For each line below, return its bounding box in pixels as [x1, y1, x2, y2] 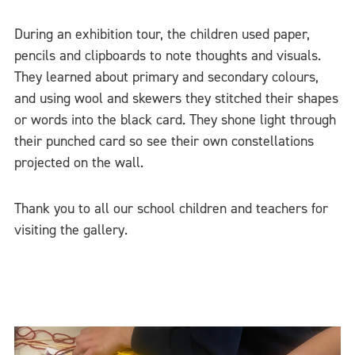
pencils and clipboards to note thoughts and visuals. [14, 45, 321, 65]
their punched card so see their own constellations [14, 131, 314, 151]
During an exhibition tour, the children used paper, [14, 24, 310, 44]
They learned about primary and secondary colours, [14, 67, 319, 86]
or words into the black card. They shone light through [14, 109, 336, 129]
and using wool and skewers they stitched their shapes [14, 88, 338, 108]
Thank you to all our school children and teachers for [14, 199, 328, 218]
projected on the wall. [14, 152, 143, 172]
